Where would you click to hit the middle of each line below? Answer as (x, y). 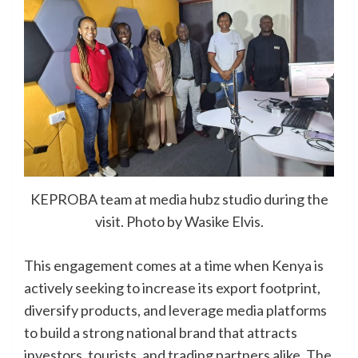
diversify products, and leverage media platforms (175, 310)
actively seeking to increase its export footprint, (172, 288)
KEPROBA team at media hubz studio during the (179, 199)
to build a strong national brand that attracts (161, 333)
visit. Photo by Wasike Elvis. (179, 222)
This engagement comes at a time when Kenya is (174, 266)
